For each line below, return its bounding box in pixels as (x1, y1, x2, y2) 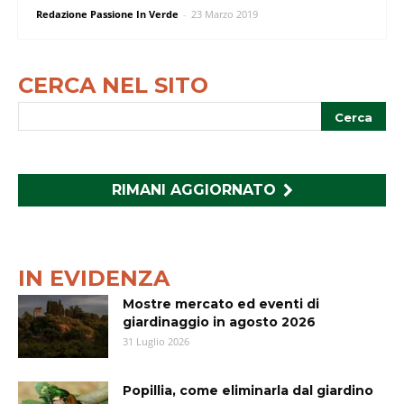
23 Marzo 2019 (191, 7, 258, 22)
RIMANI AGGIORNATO (111, 181, 276, 199)
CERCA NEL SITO (18, 72, 208, 99)
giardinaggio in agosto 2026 (123, 314, 316, 331)
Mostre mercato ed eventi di (123, 296, 319, 313)
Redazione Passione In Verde (36, 7, 179, 22)
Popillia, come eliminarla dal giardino (123, 382, 373, 399)
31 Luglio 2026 (123, 335, 189, 349)
